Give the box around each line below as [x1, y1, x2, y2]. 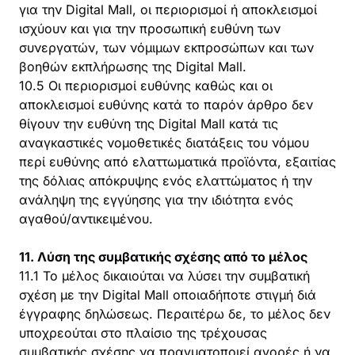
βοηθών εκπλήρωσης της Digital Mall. [19, 59, 246, 74]
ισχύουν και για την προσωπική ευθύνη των [19, 21, 281, 36]
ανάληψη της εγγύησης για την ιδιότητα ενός [19, 192, 293, 208]
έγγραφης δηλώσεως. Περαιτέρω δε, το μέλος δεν [19, 306, 330, 322]
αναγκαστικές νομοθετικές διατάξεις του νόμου [19, 135, 309, 151]
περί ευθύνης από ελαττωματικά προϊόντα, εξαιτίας [19, 154, 336, 170]
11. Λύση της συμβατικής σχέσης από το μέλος [19, 249, 307, 265]
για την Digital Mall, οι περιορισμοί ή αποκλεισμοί [19, 2, 317, 17]
